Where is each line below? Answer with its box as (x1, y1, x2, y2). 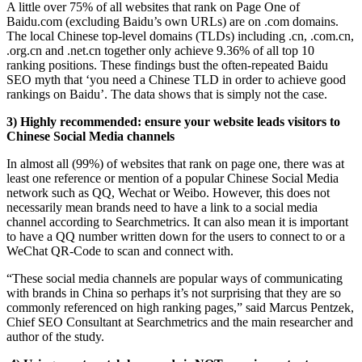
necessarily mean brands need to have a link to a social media (6, 200, 318, 214)
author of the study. (6, 329, 104, 343)
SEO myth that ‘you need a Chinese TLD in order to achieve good (6, 72, 346, 86)
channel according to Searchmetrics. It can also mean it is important (6, 214, 348, 229)
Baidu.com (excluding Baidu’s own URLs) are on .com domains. (6, 14, 339, 28)
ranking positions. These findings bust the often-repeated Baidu (6, 57, 328, 72)
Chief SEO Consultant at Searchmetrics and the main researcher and (6, 314, 353, 329)
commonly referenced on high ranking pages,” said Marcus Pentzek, (6, 300, 354, 314)
